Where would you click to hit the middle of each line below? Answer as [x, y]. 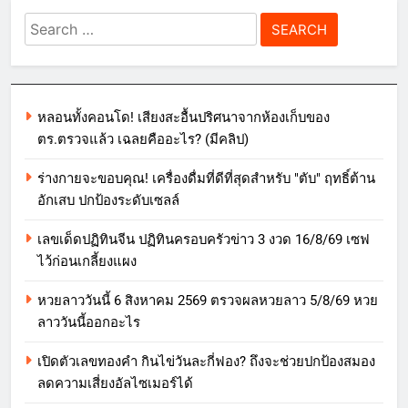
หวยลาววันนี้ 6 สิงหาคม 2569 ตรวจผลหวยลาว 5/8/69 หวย [208, 301]
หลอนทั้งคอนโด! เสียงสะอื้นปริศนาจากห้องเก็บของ [184, 118]
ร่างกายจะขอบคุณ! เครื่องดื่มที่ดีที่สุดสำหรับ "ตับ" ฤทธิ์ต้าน [206, 179]
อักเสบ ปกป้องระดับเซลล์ [108, 201]
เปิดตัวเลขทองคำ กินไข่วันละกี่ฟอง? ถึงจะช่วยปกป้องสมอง [206, 362]
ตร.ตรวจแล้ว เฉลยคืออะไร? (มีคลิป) [143, 140]
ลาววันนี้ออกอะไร [89, 323]
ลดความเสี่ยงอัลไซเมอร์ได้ [115, 384]
